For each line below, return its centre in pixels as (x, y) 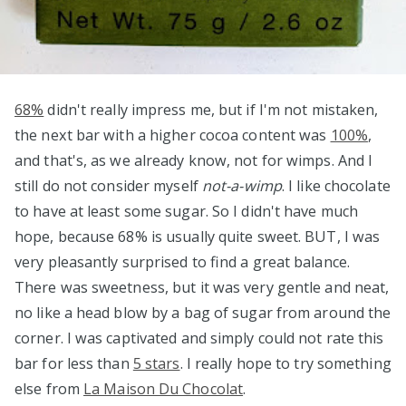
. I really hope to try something (285, 363)
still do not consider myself (108, 185)
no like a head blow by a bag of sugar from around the (203, 312)
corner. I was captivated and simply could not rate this (199, 338)
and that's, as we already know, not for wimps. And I (194, 160)
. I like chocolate (336, 185)
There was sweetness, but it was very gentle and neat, (202, 287)
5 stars (156, 363)
